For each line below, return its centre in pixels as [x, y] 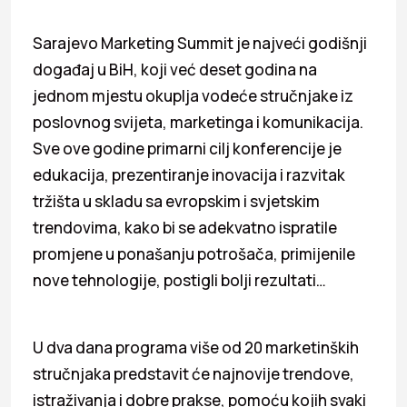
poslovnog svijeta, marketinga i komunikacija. [198, 122]
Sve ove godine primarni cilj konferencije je [187, 148]
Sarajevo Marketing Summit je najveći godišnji [200, 43]
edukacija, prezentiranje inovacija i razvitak [189, 174]
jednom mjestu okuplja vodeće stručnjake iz [193, 95]
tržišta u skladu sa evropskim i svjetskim [176, 201]
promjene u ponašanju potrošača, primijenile [194, 253]
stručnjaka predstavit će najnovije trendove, [194, 373]
